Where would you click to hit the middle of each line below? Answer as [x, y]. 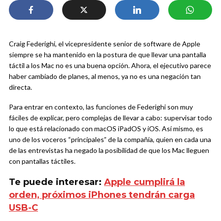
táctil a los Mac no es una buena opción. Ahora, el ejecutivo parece [110, 66]
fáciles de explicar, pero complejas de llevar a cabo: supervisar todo [110, 118]
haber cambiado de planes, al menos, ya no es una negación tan [105, 76]
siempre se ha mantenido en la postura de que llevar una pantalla [108, 55]
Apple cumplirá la [145, 182]
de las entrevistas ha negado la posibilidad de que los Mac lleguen [109, 150]
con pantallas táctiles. [42, 161]
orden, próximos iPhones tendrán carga [102, 195]
